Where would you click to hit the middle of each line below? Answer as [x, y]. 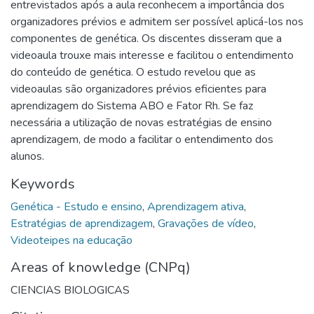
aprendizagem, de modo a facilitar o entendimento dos [142, 139]
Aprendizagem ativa [196, 206]
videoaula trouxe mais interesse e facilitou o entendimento [152, 55]
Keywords [43, 184]
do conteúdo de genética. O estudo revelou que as [133, 72]
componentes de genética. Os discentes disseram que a [146, 38]
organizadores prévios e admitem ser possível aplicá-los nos [157, 21]
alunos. [27, 156]
